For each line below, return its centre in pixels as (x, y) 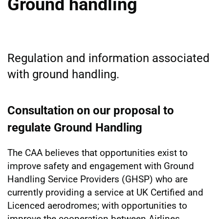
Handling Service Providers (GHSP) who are (98, 179)
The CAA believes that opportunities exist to (98, 153)
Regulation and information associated (109, 58)
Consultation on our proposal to (91, 110)
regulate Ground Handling (75, 127)
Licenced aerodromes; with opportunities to (97, 205)
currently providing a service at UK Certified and (105, 192)
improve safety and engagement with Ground (101, 166)
